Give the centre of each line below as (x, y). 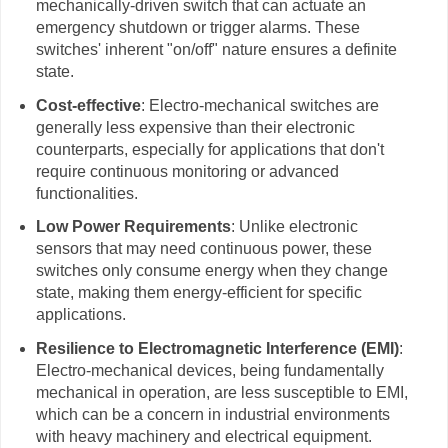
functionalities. (86, 193)
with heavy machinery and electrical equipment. (203, 437)
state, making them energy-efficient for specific (198, 293)
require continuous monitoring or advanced (187, 171)
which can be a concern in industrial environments (212, 415)
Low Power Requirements (133, 227)
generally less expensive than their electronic (195, 127)
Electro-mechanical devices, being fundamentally (209, 371)
